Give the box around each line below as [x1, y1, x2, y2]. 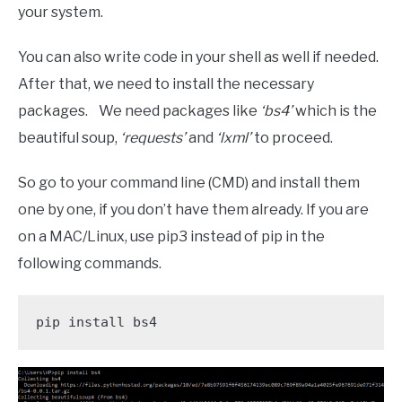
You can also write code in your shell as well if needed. [18, 48, 379, 66]
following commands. [18, 254, 167, 272]
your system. [18, 3, 109, 21]
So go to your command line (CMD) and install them [18, 173, 360, 191]
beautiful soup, [18, 128, 120, 146]
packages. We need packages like [18, 101, 258, 119]
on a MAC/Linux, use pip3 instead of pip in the [18, 227, 325, 245]
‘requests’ [120, 128, 186, 146]
